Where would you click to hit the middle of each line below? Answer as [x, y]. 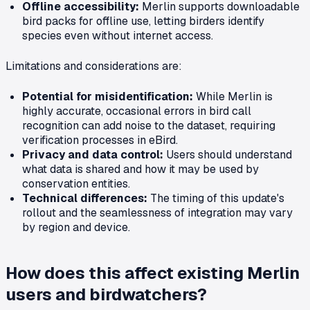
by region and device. [76, 227]
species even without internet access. [118, 35]
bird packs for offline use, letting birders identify [143, 21]
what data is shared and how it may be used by [140, 169]
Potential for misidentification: [108, 96]
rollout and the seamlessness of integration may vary [157, 212]
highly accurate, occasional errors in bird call [137, 111]
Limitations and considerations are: [94, 66]
